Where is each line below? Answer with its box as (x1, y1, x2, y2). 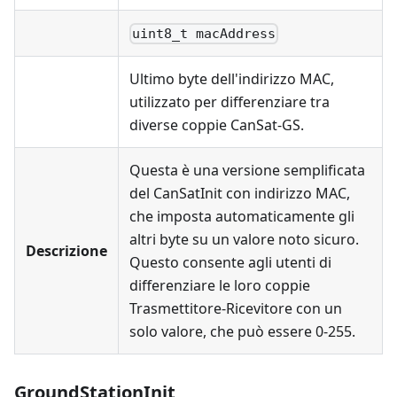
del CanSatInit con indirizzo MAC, (129, 183, 350, 203)
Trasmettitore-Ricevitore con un (129, 299, 342, 318)
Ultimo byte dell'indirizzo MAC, (129, 69, 334, 89)
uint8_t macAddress (132, 26, 276, 43)
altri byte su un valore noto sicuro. (129, 230, 359, 249)
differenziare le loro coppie (129, 276, 310, 295)
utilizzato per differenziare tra (129, 92, 330, 112)
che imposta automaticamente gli (129, 206, 354, 226)
